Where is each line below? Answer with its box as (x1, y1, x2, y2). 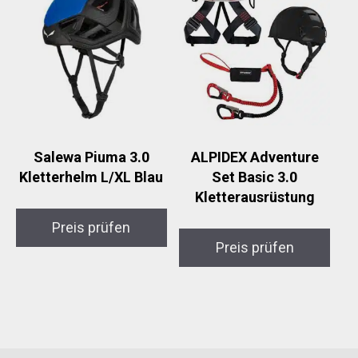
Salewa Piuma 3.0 (33, 149, 149, 166)
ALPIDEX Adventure (190, 149, 319, 166)
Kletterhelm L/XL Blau (19, 169, 164, 186)
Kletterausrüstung (194, 189, 315, 206)
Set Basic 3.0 (212, 169, 298, 186)
